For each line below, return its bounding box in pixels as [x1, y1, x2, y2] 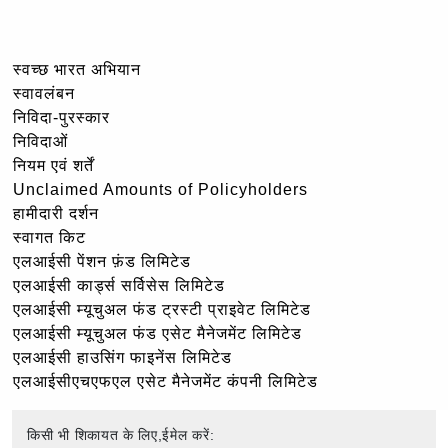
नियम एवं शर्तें [13, 156, 94, 174]
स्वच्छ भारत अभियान [13, 60, 141, 78]
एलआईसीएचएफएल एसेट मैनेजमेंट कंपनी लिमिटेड [13, 372, 318, 390]
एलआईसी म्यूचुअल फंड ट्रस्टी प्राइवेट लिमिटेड [13, 300, 311, 318]
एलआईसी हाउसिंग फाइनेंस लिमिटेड [13, 348, 232, 366]
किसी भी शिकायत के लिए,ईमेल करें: [27, 426, 215, 443]
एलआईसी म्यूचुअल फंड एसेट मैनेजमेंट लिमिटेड [13, 324, 302, 342]
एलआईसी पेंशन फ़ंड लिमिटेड [13, 252, 191, 270]
